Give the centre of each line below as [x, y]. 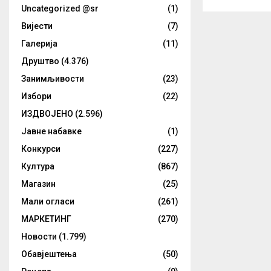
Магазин [38, 184]
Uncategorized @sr [60, 8]
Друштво [40, 61]
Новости [39, 236]
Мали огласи [48, 201]
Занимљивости [53, 78]
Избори [36, 96]
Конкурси [41, 149]
